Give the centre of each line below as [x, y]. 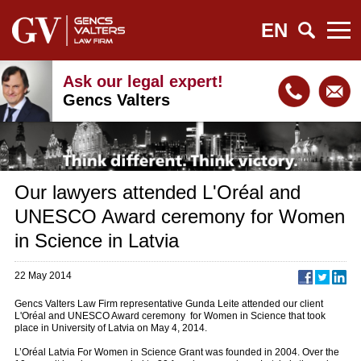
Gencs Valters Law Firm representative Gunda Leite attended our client [169, 303]
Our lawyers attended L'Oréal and [158, 192]
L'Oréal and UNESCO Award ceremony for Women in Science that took [170, 315]
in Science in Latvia [97, 240]
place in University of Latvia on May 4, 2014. [111, 328]
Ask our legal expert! [143, 82]
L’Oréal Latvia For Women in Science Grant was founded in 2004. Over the [177, 352]
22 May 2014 [43, 275]
